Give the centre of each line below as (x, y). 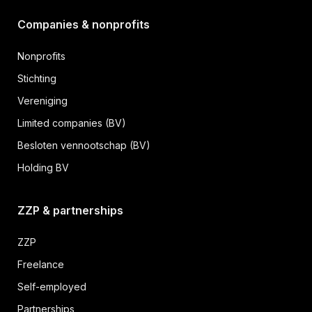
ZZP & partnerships (70, 210)
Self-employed (52, 287)
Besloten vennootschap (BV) (84, 145)
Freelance (41, 264)
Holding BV (43, 167)
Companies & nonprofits (84, 24)
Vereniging (42, 101)
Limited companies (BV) (72, 123)
